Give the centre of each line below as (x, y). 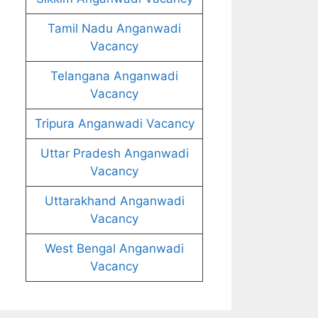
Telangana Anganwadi (114, 76)
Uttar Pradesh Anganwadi (114, 153)
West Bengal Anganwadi (114, 248)
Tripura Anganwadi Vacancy (114, 124)
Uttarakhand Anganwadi (114, 201)
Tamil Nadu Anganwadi (114, 28)
